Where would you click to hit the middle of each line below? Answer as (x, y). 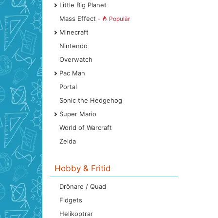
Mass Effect (79, 18)
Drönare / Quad (83, 186)
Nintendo (73, 46)
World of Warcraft (86, 127)
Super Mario (78, 114)
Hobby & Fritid (83, 168)
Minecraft (74, 32)
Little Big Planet (83, 5)
